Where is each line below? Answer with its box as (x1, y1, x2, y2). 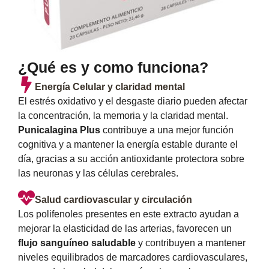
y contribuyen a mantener (136, 238, 246, 249)
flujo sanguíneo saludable (18, 238, 136, 249)
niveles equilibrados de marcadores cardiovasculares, (18, 252, 247, 263)
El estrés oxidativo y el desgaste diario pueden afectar (18, 95, 247, 106)
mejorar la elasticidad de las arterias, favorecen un (18, 223, 232, 234)
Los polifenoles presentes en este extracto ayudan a (18, 209, 239, 220)
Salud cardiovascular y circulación (35, 195, 192, 205)
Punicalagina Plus (18, 124, 100, 135)
